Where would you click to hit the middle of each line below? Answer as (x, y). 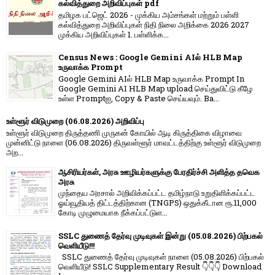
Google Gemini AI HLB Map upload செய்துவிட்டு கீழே (156, 88)
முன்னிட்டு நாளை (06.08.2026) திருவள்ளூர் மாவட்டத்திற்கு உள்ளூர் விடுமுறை (134, 142)
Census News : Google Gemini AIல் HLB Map (150, 57)
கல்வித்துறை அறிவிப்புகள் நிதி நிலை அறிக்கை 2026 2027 (154, 24)
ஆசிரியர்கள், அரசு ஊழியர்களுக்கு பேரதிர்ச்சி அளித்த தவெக (159, 172)
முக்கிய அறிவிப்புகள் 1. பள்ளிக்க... (114, 34)
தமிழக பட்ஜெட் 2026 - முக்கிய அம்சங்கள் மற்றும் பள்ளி (149, 14)
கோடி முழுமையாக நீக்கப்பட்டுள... (113, 213)
